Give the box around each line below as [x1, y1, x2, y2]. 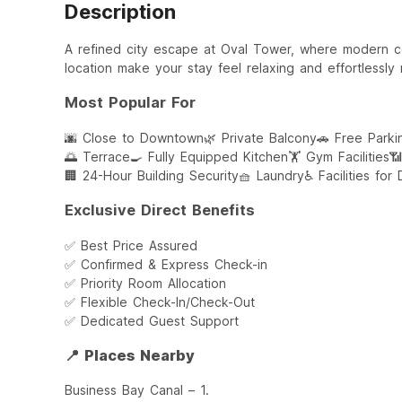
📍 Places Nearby [65, 345, 195, 364]
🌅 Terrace [65, 148, 130, 164]
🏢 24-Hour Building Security [65, 167, 239, 183]
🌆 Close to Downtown [65, 129, 204, 145]
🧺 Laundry [239, 167, 304, 183]
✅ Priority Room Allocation [65, 275, 226, 291]
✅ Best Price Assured [65, 237, 197, 253]
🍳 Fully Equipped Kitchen [130, 148, 288, 164]
